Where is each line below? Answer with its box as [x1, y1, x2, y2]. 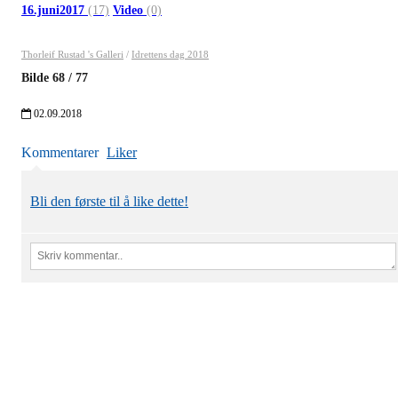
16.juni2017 [21, 4, 88, 18]
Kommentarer [21, 145, 99, 161]
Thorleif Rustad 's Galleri [21, 49, 123, 60]
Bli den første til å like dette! [30, 194, 188, 210]
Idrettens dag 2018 [131, 49, 209, 60]
